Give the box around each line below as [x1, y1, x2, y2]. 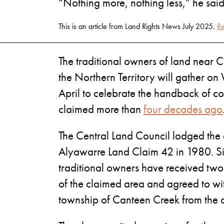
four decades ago [143, 101, 222, 116]
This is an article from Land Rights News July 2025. [58, 21, 217, 32]
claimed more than [58, 101, 143, 116]
